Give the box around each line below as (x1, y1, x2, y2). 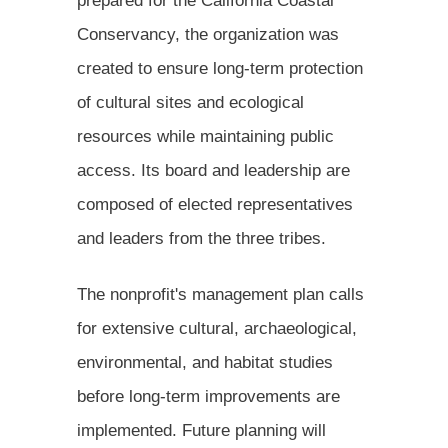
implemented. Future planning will (77, 420, 326, 440)
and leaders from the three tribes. (77, 228, 326, 248)
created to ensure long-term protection (77, 58, 363, 78)
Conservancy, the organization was (77, 24, 339, 44)
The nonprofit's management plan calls (77, 284, 364, 304)
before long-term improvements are (77, 386, 340, 406)
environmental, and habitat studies (77, 352, 333, 372)
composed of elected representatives (77, 194, 353, 214)
